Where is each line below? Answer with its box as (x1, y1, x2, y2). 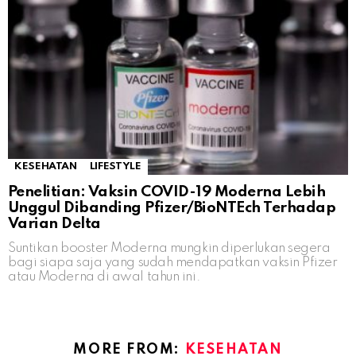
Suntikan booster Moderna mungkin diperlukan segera (8, 241, 331, 255)
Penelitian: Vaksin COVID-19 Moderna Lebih (8, 184, 326, 199)
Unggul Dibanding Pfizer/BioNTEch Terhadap (8, 199, 336, 215)
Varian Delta (8, 215, 101, 231)
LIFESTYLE (89, 161, 141, 172)
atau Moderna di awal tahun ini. (8, 269, 201, 284)
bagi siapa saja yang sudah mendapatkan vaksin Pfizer (8, 255, 338, 269)
